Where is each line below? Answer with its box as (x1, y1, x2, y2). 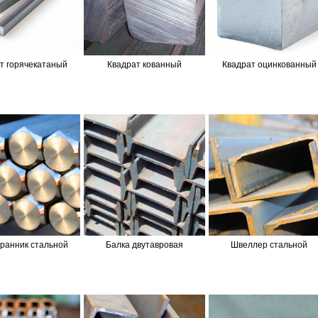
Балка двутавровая (105, 237, 183, 250)
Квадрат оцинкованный (221, 57, 317, 70)
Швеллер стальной (231, 237, 308, 250)
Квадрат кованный (106, 57, 182, 70)
